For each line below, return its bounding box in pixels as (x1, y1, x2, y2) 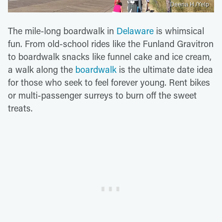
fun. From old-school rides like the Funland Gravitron (8, 37, 214, 50)
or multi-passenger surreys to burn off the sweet (8, 89, 197, 101)
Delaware (116, 24, 154, 37)
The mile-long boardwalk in (8, 24, 116, 37)
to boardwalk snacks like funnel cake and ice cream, (8, 50, 212, 62)
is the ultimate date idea (116, 63, 213, 75)
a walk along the (8, 63, 75, 75)
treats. (8, 102, 33, 114)
